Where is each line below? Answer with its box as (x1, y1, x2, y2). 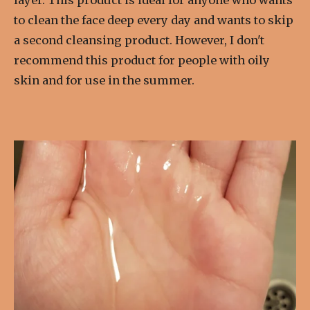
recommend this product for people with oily (14, 53, 270, 67)
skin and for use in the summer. (14, 73, 194, 87)
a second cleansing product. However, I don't (14, 33, 264, 47)
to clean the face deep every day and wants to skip (14, 12, 293, 27)
